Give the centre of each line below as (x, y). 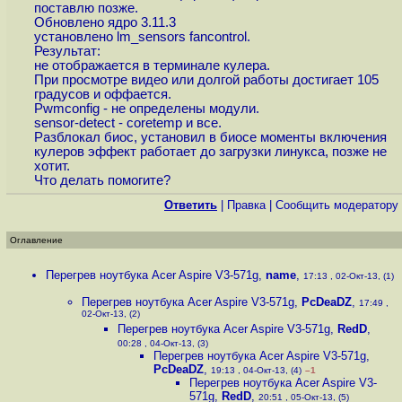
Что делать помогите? (102, 181)
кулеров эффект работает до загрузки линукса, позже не (210, 152)
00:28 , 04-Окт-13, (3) (163, 343)
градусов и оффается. (102, 95)
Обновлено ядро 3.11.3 (105, 23)
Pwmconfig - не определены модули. (146, 109)
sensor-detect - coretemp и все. (127, 123)
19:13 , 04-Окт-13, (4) (256, 370)
